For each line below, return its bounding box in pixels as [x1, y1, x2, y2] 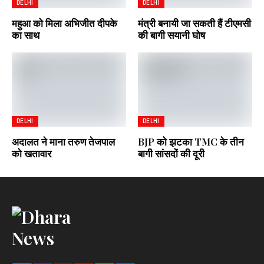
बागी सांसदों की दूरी [138, 147, 204, 160]
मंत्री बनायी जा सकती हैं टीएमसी [138, 16, 251, 30]
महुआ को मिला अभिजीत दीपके [12, 16, 117, 30]
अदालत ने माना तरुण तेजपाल [12, 135, 115, 148]
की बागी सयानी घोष [138, 28, 205, 42]
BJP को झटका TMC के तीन [138, 135, 244, 148]
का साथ [12, 28, 39, 42]
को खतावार [12, 147, 51, 160]
